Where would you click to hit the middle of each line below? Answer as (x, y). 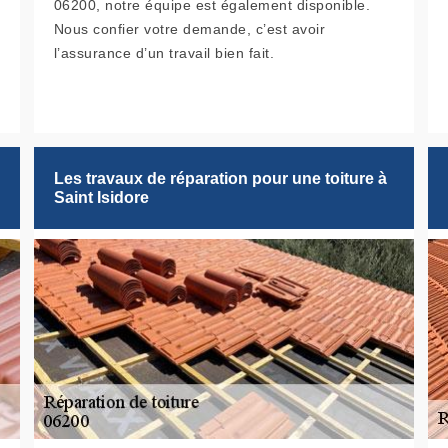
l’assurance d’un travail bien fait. (164, 53)
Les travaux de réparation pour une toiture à (220, 179)
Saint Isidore (101, 198)
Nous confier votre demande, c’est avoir (189, 29)
